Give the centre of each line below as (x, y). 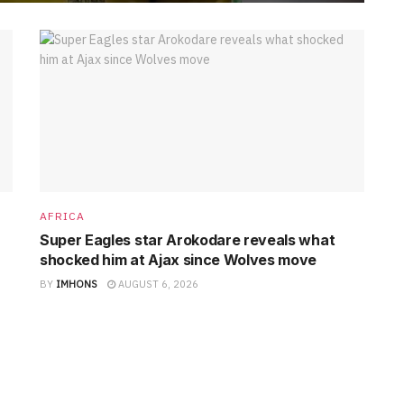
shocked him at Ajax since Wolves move (179, 259)
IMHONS (77, 284)
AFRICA (62, 216)
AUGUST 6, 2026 (157, 284)
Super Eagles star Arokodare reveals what (188, 239)
